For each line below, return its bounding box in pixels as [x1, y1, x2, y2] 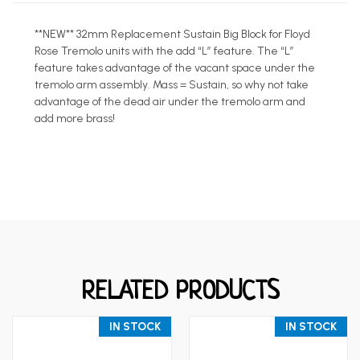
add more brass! [35, 111, 115, 125]
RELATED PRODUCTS [81, 278, 279, 306]
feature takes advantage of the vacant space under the [35, 60, 315, 75]
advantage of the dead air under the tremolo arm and [35, 94, 305, 108]
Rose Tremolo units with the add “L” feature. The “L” [35, 43, 294, 58]
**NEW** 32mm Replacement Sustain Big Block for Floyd [35, 27, 310, 41]
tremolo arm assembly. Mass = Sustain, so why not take [35, 77, 309, 92]
